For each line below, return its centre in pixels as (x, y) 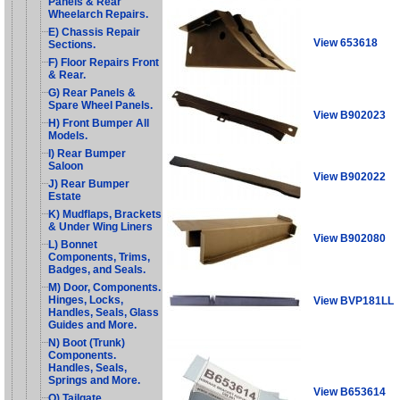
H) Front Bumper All (99, 123)
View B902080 (350, 238)
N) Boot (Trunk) (87, 343)
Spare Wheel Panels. (100, 105)
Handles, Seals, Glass (104, 312)
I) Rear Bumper (87, 154)
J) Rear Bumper (89, 184)
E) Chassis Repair (94, 32)
